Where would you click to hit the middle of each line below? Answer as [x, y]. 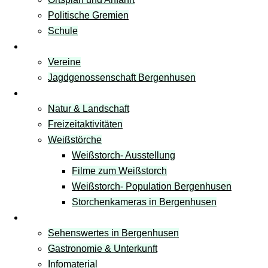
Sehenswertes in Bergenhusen [113, 233]
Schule [63, 31]
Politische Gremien [88, 15]
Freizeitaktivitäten [85, 124]
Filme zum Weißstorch [119, 170]
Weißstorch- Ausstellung [124, 155]
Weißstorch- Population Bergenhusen [152, 186]
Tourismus [46, 217]
